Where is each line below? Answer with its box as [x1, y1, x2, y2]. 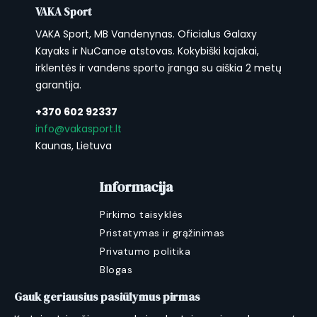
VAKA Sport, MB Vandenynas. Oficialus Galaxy [35, 27, 257, 42]
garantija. [35, 78, 81, 93]
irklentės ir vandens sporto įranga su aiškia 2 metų [35, 61, 282, 76]
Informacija [100, 177, 173, 197]
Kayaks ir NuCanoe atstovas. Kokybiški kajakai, [35, 44, 259, 59]
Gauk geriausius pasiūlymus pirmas [14, 289, 200, 305]
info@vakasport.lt [35, 122, 122, 137]
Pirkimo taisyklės [100, 208, 183, 221]
